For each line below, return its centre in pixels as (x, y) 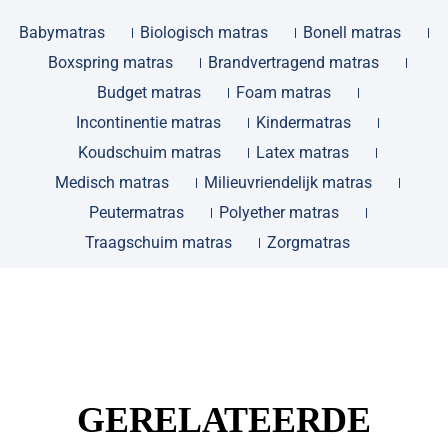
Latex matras (302, 153)
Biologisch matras (204, 33)
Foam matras (283, 93)
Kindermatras (303, 123)
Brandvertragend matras (293, 63)
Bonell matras (352, 33)
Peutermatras (136, 213)
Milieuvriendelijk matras (288, 183)
